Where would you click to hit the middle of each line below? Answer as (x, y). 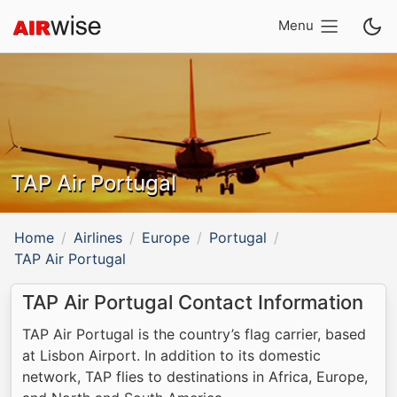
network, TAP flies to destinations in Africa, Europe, (195, 377)
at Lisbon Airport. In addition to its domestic (171, 355)
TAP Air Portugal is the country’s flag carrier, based (194, 334)
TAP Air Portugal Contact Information (193, 302)
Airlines (98, 237)
